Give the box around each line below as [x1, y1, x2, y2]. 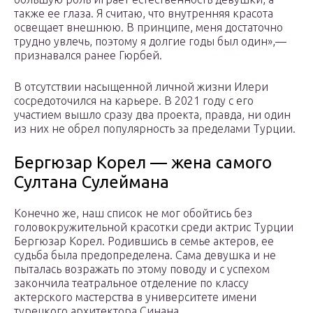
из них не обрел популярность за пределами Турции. [14, 122, 296, 136]
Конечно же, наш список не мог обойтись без [14, 207, 252, 220]
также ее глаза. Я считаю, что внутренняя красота [14, 7, 273, 20]
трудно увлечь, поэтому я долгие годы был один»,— [14, 35, 286, 48]
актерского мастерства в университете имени [14, 291, 256, 304]
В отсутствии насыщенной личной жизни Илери [14, 80, 268, 94]
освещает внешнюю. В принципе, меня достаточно [14, 21, 283, 34]
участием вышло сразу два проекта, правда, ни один [14, 108, 291, 122]
